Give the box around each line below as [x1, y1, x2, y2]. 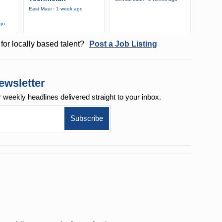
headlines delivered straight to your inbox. [28, 93, 162, 102]
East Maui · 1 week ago [29, 6, 83, 12]
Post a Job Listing [89, 40, 157, 49]
